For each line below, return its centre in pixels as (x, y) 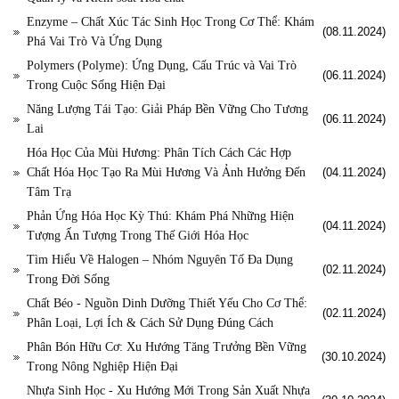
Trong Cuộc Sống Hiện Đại (96, 85)
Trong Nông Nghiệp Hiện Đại (102, 367)
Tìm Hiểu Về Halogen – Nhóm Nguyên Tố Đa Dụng (160, 260)
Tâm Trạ (49, 192)
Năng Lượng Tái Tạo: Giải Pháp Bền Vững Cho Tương (167, 110)
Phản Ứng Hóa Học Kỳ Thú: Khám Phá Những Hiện (160, 216)
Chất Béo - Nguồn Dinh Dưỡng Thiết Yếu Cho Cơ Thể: (167, 304)
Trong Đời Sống (68, 280)
